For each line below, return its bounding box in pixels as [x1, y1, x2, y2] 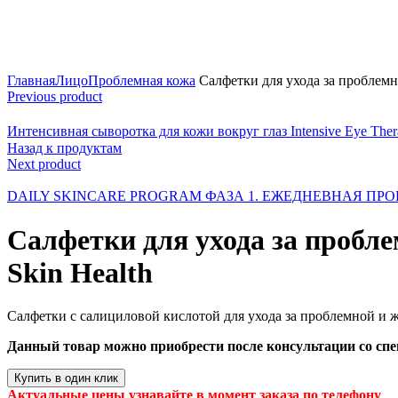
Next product [7, 156, 81, 172]
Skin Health [7, 256, 153, 289]
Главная [7, 73, 55, 89]
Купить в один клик [14, 371, 118, 386]
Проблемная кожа [88, 73, 195, 89]
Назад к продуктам [7, 140, 122, 156]
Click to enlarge [7, 57, 96, 73]
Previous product [7, 89, 102, 105]
